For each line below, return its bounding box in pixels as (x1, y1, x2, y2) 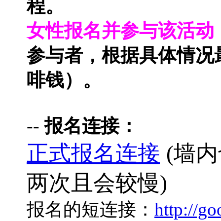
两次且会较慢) (27, 171, 167, 196)
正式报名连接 (27, 141, 160, 166)
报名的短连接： (27, 199, 154, 220)
